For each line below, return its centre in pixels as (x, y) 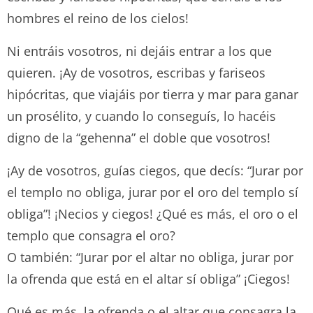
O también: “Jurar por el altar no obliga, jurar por (150, 257)
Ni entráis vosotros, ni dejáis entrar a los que (139, 51)
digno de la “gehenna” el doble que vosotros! (139, 137)
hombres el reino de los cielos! (98, 18)
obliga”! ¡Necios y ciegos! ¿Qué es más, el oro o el (153, 213)
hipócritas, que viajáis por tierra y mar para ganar (153, 94)
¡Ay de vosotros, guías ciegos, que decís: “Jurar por (155, 170)
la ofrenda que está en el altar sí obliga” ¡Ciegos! (148, 278)
